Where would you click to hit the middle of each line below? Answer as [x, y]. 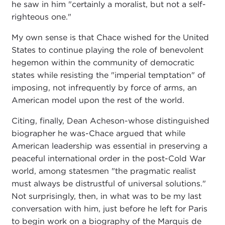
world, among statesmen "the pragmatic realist [103, 171]
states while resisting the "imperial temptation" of [108, 75]
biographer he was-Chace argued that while [98, 134]
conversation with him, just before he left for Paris [109, 209]
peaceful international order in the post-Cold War [108, 159]
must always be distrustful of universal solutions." [108, 184]
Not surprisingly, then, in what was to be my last [106, 196]
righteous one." [41, 17]
